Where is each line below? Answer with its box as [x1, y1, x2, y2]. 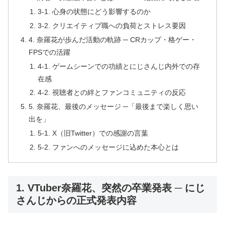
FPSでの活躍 [29, 48, 71, 56]
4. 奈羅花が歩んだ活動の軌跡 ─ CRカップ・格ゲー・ [29, 35, 197, 44]
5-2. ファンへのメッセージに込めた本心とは [37, 143, 179, 152]
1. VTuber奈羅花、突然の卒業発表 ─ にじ [16, 182, 205, 194]
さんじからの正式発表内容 [16, 195, 137, 206]
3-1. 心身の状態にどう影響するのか [37, 7, 151, 16]
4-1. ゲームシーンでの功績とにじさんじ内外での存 [37, 62, 200, 70]
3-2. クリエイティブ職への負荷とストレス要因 [37, 21, 186, 30]
